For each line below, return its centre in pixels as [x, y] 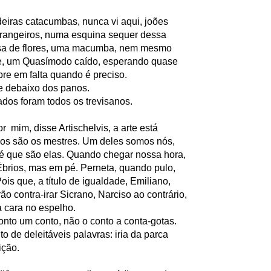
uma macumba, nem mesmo [111, 48]
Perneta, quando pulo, [128, 168]
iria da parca [143, 234]
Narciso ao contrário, [144, 194]
